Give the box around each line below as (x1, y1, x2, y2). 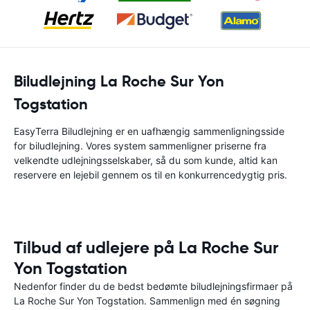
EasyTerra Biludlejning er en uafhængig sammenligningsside (14, 125, 284, 137)
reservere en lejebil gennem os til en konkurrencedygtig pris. (14, 169, 287, 181)
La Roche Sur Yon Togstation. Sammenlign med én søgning (14, 295, 280, 307)
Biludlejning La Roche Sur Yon (14, 72, 224, 91)
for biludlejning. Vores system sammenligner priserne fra (14, 140, 266, 152)
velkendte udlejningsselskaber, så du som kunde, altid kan (14, 154, 277, 166)
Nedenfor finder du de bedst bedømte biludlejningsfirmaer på (14, 280, 293, 292)
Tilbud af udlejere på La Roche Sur (14, 237, 279, 258)
